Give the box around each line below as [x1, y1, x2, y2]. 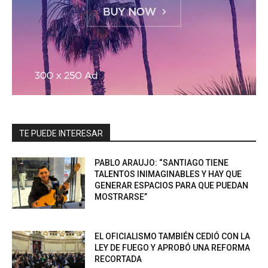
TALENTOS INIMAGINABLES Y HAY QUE [95, 169, 242, 179]
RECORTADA [95, 254, 142, 264]
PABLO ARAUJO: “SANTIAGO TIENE [95, 158, 229, 168]
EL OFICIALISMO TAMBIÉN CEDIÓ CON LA [95, 232, 251, 242]
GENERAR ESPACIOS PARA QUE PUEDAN [95, 181, 249, 191]
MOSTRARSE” [95, 192, 148, 202]
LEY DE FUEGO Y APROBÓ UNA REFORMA [95, 243, 251, 253]
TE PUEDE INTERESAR [19, 129, 103, 139]
